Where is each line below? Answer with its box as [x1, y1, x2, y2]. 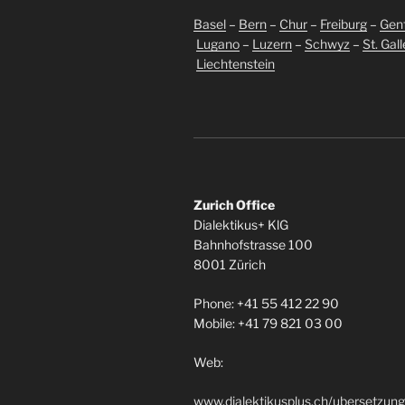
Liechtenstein [196, 56, 275, 72]
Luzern [252, 36, 292, 52]
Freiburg [320, 16, 367, 33]
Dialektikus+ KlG [193, 217, 288, 233]
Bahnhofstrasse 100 [193, 237, 313, 253]
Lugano [196, 36, 240, 52]
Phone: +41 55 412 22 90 [193, 296, 339, 312]
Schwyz [305, 36, 350, 52]
